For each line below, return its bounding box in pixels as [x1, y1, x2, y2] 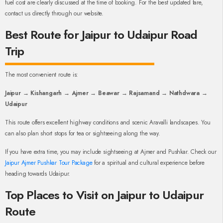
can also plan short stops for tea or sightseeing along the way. [5, 129, 160, 138]
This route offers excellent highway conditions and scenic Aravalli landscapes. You [5, 118, 211, 127]
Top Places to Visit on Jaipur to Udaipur [5, 186, 204, 204]
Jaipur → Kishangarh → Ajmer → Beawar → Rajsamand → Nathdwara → [5, 89, 208, 98]
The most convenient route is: [5, 70, 79, 80]
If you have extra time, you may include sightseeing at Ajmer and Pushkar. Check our [5, 147, 217, 157]
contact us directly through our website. [5, 9, 104, 18]
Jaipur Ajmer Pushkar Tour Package [5, 158, 93, 168]
